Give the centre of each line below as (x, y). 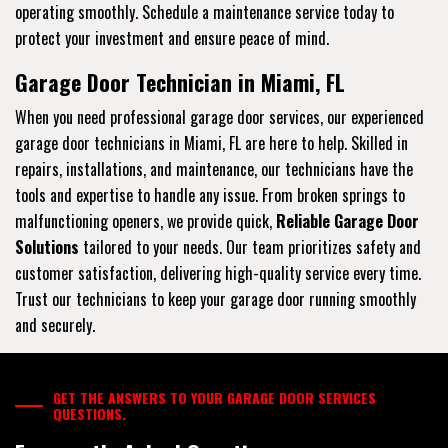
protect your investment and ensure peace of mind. (172, 37)
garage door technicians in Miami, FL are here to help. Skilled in (211, 142)
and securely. (55, 324)
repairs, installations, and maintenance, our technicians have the (214, 168)
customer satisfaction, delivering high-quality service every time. (218, 272)
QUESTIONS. (90, 413)
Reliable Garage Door (347, 220)
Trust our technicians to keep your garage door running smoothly (215, 298)
